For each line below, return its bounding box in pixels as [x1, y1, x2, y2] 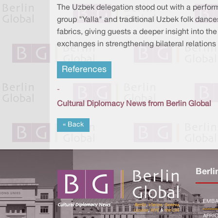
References [62, 66, 107, 74]
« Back [63, 122, 84, 128]
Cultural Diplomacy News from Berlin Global [57, 101, 211, 108]
